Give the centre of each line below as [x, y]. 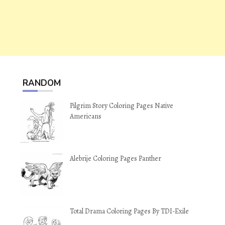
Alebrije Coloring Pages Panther [116, 158]
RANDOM [42, 83]
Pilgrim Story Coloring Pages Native [122, 106]
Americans [86, 116]
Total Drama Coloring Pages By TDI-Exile [129, 211]
